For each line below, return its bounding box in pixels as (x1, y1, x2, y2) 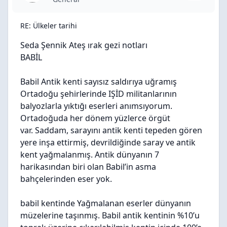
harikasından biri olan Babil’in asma (20, 161, 156, 172)
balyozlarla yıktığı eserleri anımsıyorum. (20, 100, 172, 111)
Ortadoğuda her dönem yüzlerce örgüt (20, 112, 170, 124)
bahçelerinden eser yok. (20, 173, 112, 184)
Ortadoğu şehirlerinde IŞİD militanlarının (20, 88, 177, 99)
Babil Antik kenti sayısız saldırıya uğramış (20, 76, 177, 87)
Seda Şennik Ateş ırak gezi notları (20, 40, 147, 51)
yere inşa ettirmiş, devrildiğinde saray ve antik (20, 137, 196, 148)
